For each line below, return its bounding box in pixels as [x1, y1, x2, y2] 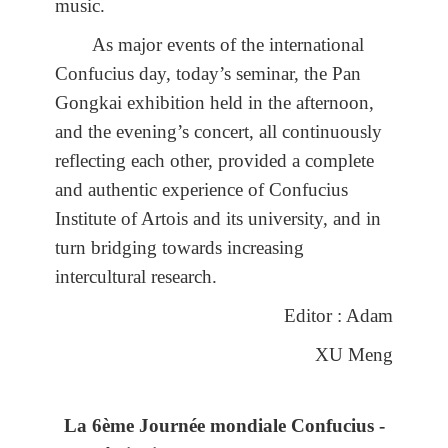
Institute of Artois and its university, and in [55, 207, 381, 229]
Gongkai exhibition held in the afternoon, [55, 91, 374, 113]
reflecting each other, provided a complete [55, 149, 374, 171]
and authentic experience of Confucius [55, 178, 348, 200]
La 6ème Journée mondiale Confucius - [63, 414, 385, 436]
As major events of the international [92, 33, 365, 55]
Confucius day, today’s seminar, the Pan [55, 62, 361, 84]
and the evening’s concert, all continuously [55, 120, 382, 142]
